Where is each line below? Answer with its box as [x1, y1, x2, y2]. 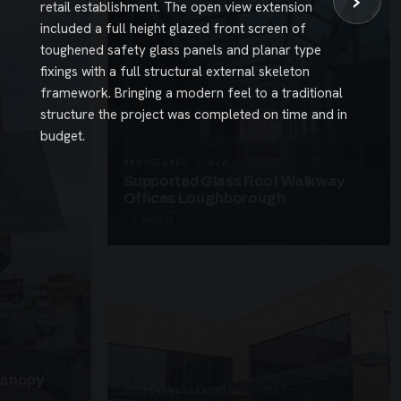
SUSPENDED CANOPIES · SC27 [123, 384, 288, 397]
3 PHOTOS [131, 215, 175, 226]
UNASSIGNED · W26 [123, 156, 228, 168]
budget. [39, 127, 85, 145]
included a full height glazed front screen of [39, 20, 306, 38]
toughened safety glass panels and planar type [39, 41, 321, 59]
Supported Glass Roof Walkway [123, 172, 346, 190]
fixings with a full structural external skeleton [39, 63, 310, 81]
